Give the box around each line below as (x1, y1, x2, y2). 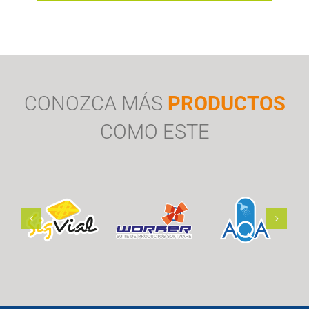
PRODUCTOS (167, 91, 286, 115)
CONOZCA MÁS (23, 91, 168, 115)
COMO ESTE (99, 119, 210, 143)
